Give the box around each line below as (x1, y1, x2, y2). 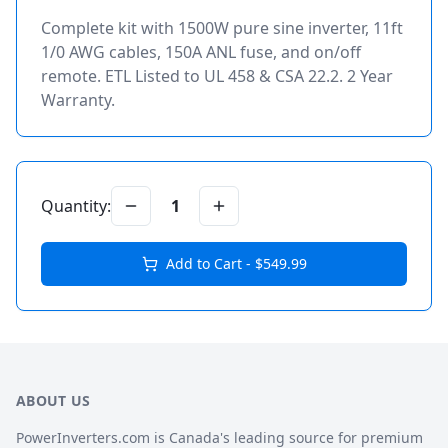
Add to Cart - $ (165, 254, 263, 273)
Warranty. (41, 89, 115, 111)
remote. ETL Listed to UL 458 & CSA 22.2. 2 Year (41, 65, 393, 87)
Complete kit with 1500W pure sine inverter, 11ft (41, 17, 403, 39)
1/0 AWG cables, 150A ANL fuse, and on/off (41, 41, 361, 63)
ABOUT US (16, 391, 91, 410)
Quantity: (41, 195, 111, 217)
